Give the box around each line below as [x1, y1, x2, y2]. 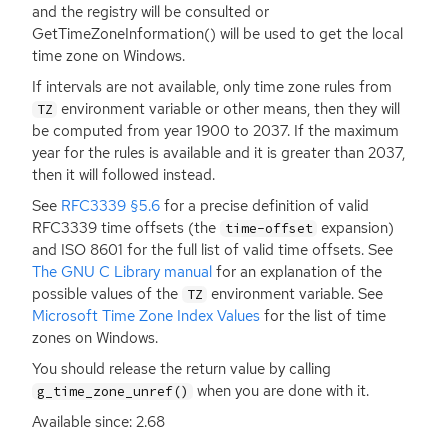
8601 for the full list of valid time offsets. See [86, 240, 393, 261]
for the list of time [260, 306, 386, 327]
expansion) [317, 218, 395, 239]
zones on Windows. [32, 328, 158, 349]
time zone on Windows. [32, 45, 185, 66]
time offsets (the [97, 218, 220, 239]
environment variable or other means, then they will [57, 99, 401, 120]
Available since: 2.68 [32, 412, 165, 433]
